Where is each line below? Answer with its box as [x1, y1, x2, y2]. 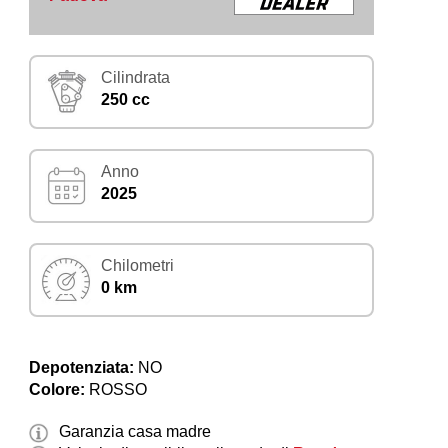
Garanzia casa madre [59, 423, 212, 441]
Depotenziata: [29, 359, 135, 377]
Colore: [29, 381, 86, 399]
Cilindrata [101, 69, 171, 87]
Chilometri [101, 257, 175, 275]
